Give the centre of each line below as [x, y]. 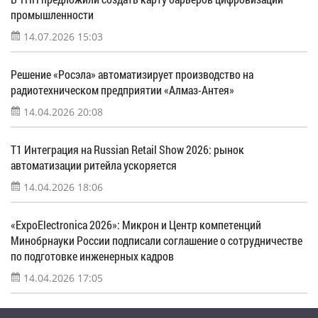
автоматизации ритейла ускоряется [94, 165]
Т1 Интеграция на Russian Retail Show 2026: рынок [127, 149]
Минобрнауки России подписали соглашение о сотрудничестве [157, 240]
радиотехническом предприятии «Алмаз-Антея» [122, 89]
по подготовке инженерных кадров [92, 256]
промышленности [52, 14]
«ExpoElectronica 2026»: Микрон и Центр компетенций [136, 224]
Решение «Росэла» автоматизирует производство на [132, 74]
